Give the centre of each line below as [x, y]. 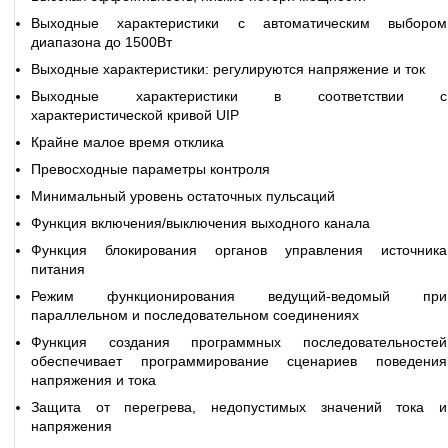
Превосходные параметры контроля [150, 169]
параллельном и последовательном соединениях [195, 315]
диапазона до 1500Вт [101, 42]
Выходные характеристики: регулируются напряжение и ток [228, 69]
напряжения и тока [93, 380]
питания [58, 269]
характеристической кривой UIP [135, 115]
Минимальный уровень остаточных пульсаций [183, 196]
